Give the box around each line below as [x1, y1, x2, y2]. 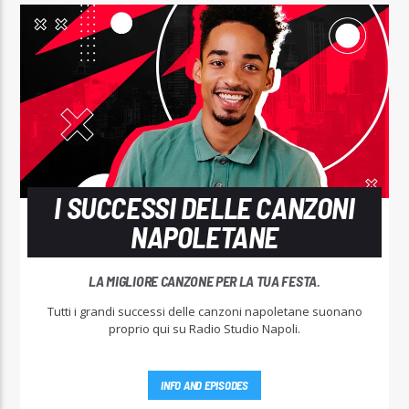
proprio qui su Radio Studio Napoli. [109, 320, 300, 337]
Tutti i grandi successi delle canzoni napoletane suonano [47, 302, 362, 320]
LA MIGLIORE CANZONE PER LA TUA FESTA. [89, 271, 320, 289]
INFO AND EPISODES [161, 378, 248, 393]
